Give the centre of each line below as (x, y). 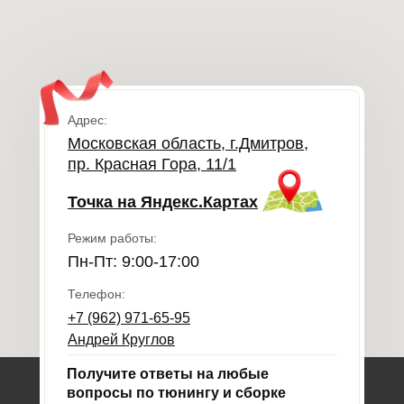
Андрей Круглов (121, 340)
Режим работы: (112, 238)
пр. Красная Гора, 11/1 (152, 164)
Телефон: (96, 294)
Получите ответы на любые (168, 374)
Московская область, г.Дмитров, (188, 143)
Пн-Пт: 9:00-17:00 (133, 262)
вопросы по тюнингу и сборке (176, 393)
